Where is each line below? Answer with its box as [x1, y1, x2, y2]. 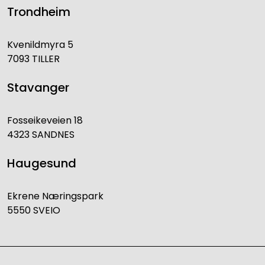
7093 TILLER [7, 52, 60, 66]
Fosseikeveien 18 [7, 114, 83, 128]
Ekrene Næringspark [7, 189, 104, 203]
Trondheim [7, 4, 70, 21]
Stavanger [7, 79, 69, 96]
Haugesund [7, 155, 76, 172]
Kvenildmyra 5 [7, 38, 73, 52]
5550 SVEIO [7, 203, 60, 218]
